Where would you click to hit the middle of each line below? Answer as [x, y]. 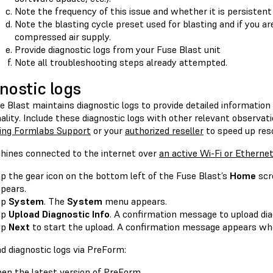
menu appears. [135, 201]
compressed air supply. [63, 37]
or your [108, 131]
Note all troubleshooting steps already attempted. [121, 62]
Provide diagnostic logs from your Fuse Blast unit [118, 50]
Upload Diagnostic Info [59, 214]
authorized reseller [164, 131]
